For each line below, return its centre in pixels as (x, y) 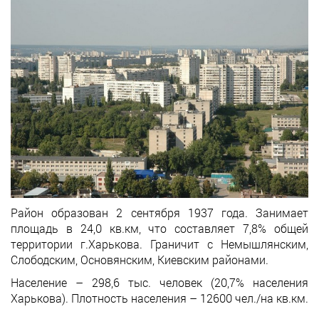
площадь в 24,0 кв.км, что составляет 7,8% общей (159, 228)
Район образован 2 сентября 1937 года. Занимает (159, 212)
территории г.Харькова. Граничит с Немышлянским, (159, 244)
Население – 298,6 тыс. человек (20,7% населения (159, 282)
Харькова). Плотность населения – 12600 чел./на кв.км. (159, 298)
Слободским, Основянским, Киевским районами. (140, 259)
